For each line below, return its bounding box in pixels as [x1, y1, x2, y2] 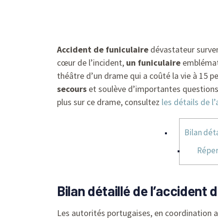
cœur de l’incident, [57, 57, 126, 68]
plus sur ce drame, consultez [57, 96, 162, 108]
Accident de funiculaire [57, 44, 148, 55]
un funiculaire [126, 57, 181, 68]
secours [57, 83, 87, 94]
